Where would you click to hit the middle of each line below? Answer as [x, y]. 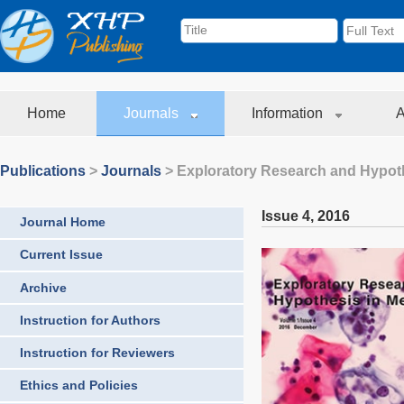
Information [289, 113]
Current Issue [61, 255]
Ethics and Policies [79, 386]
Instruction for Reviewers [97, 352]
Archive [43, 287]
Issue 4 [286, 216]
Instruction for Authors [90, 320]
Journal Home [63, 222]
